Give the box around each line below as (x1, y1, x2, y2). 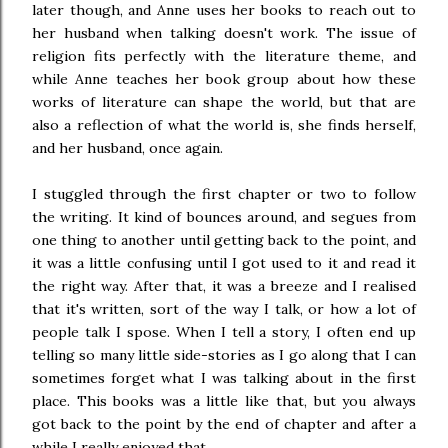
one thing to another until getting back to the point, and (32, 231, 416, 249)
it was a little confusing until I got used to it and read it (32, 254, 416, 272)
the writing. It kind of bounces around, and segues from (32, 208, 416, 226)
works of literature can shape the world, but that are (32, 93, 416, 111)
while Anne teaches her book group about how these (32, 70, 416, 88)
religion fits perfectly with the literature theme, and (32, 47, 416, 65)
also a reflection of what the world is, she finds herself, (32, 116, 416, 134)
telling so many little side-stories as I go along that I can (32, 346, 416, 364)
